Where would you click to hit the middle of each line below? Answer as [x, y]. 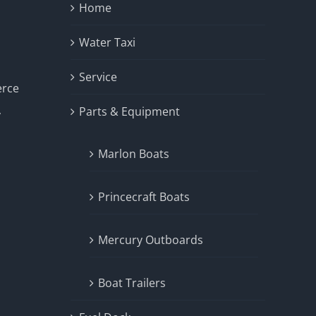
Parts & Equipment [129, 112]
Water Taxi [107, 43]
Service [98, 77]
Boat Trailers [132, 283]
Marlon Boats [134, 154]
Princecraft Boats [144, 197]
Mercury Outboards [151, 240]
